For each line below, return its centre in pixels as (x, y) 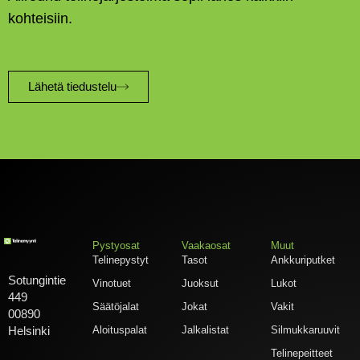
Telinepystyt (121, 260)
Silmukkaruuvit (306, 330)
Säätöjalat (116, 307)
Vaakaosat (207, 246)
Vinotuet (112, 284)
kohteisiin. (40, 18)
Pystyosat (117, 246)
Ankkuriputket (303, 260)
